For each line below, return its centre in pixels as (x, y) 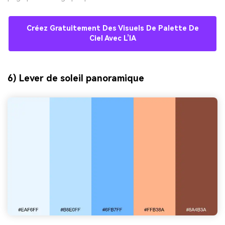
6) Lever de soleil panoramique (76, 78)
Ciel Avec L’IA (113, 39)
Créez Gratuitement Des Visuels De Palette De (113, 29)
